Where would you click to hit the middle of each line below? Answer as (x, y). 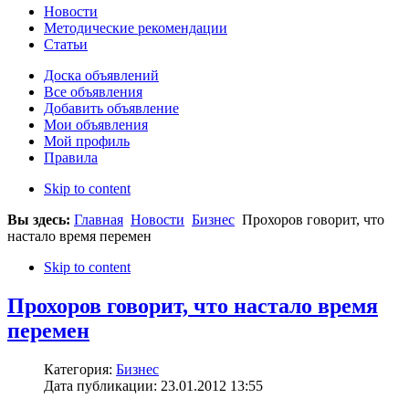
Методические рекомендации (136, 28)
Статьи (66, 45)
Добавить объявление (111, 109)
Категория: (80, 370)
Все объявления (93, 92)
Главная (99, 220)
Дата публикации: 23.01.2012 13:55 (153, 386)
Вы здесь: (41, 220)
